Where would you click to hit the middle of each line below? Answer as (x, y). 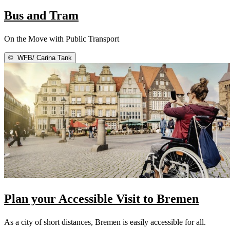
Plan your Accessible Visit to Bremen (101, 199)
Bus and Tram (41, 16)
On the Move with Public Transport (62, 39)
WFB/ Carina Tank (44, 58)
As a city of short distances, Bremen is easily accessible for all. (105, 222)
